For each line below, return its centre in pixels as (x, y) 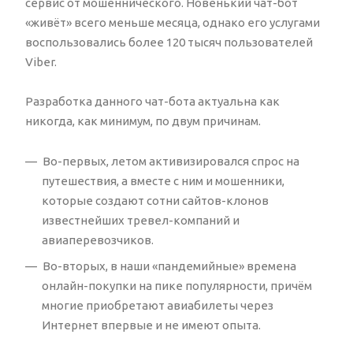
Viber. (41, 61)
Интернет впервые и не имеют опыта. (151, 325)
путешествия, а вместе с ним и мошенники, (163, 180)
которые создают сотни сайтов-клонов (155, 200)
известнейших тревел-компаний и (141, 220)
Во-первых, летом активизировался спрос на (171, 161)
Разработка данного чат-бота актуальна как (152, 101)
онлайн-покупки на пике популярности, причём (177, 285)
